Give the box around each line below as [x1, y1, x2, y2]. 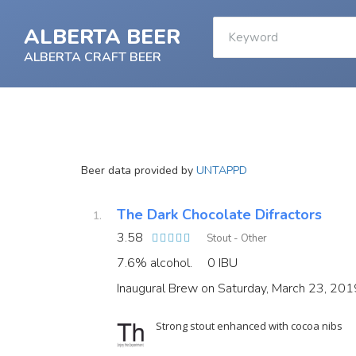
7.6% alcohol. [117, 254, 192, 272]
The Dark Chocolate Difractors [117, 205, 322, 224]
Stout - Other [207, 231, 267, 246]
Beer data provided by [81, 163, 196, 178]
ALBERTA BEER [24, 23, 180, 51]
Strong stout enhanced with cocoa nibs [156, 319, 342, 333]
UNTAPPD [196, 163, 247, 178]
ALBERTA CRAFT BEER [24, 48, 161, 66]
